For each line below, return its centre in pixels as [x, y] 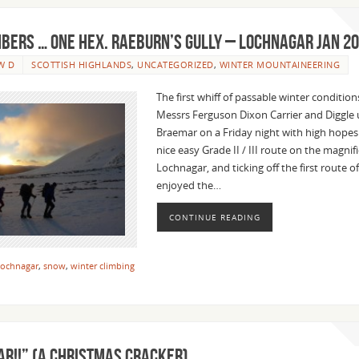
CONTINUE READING [215, 218]
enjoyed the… [189, 185]
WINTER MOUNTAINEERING [279, 64]
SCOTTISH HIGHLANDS [81, 64]
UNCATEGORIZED [175, 64]
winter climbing [103, 265]
